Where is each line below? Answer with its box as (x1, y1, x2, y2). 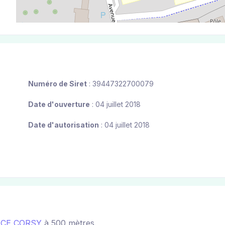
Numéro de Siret (28, 79, 87, 88)
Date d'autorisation (28, 121, 99, 130)
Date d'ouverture (28, 100, 90, 109)
